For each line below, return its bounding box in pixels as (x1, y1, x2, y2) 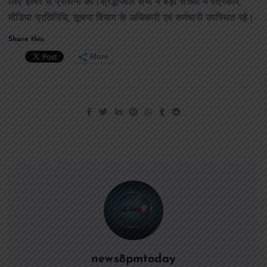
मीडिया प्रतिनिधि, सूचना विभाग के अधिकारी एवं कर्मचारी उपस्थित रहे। (8, 13, 254, 23)
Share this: (8, 35, 45, 43)
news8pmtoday (91, 253, 176, 265)
